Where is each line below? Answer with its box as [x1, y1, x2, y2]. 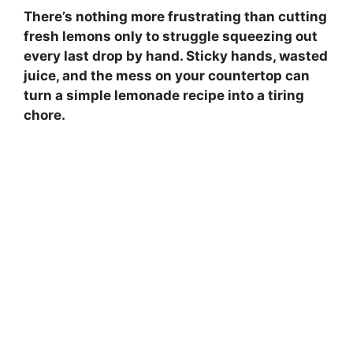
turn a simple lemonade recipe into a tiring [24, 87, 304, 104]
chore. [24, 107, 65, 124]
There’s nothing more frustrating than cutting [24, 9, 327, 25]
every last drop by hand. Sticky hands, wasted [24, 48, 328, 65]
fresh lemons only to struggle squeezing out [24, 28, 318, 45]
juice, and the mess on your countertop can [24, 68, 310, 84]
